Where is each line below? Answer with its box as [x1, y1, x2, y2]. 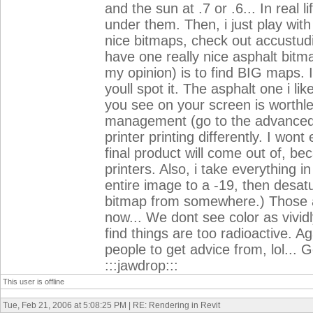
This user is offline [3, 277, 64, 286]
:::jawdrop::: [105, 258, 178, 273]
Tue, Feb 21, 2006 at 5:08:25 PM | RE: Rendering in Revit [3, 300, 220, 310]
